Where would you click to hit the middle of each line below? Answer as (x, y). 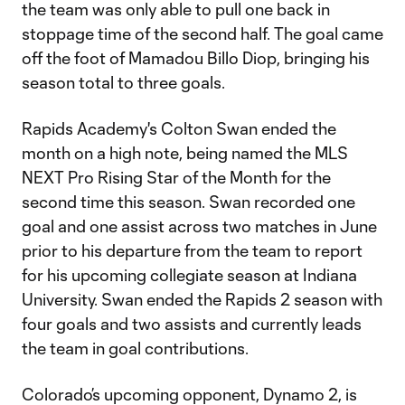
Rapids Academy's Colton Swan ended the (179, 128)
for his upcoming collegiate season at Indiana (189, 275)
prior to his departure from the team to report (192, 250)
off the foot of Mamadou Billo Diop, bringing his (196, 58)
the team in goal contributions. (135, 348)
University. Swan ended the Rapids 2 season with (202, 299)
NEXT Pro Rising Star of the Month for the (176, 177)
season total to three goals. (123, 82)
